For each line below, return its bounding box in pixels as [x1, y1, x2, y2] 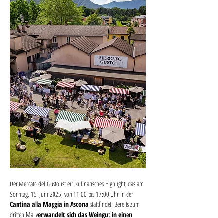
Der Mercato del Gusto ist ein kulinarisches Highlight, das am [10, 179, 145, 189]
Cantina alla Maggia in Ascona [10, 200, 90, 209]
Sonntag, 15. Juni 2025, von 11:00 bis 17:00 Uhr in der [10, 189, 135, 199]
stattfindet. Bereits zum [90, 200, 141, 209]
